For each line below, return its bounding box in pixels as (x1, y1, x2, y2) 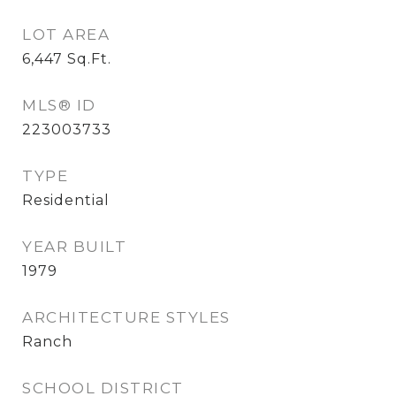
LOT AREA (22, 26, 110, 43)
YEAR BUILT (22, 238, 126, 255)
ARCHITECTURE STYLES (22, 308, 231, 326)
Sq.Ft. (67, 50, 111, 67)
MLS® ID (22, 96, 96, 114)
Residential (22, 192, 110, 209)
